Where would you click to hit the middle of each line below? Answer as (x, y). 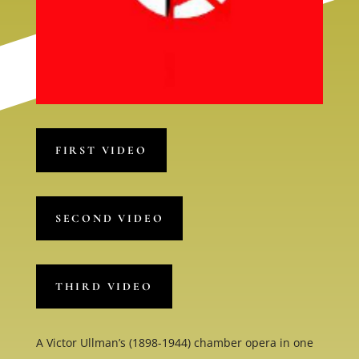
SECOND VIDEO (109, 219)
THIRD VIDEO (104, 287)
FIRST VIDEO (101, 151)
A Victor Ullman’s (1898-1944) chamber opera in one (174, 343)
